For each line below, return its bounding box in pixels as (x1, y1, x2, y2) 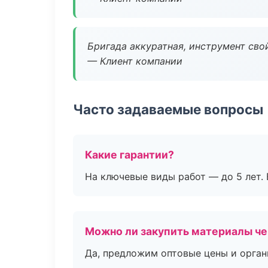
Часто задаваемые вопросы (73, 101, 263, 117)
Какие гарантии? (85, 148, 174, 161)
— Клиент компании (87, 55, 182, 67)
